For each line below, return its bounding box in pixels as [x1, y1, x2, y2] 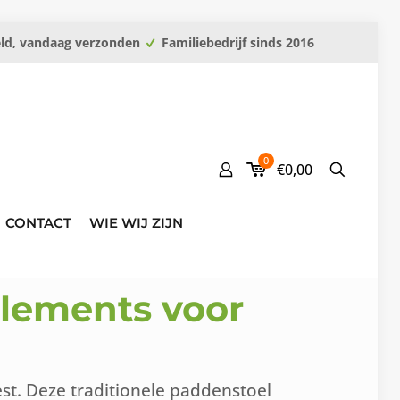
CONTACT [5, 214, 71, 231]
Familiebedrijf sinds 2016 [158, 34, 314, 51]
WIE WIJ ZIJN [89, 214, 183, 231]
